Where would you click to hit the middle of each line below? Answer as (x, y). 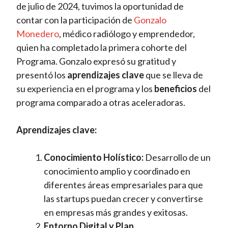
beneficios (176, 89)
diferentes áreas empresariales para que (124, 185)
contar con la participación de (75, 20)
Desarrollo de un (177, 158)
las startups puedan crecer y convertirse (124, 199)
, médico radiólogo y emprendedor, (127, 34)
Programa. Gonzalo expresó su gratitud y (96, 61)
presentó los (42, 75)
